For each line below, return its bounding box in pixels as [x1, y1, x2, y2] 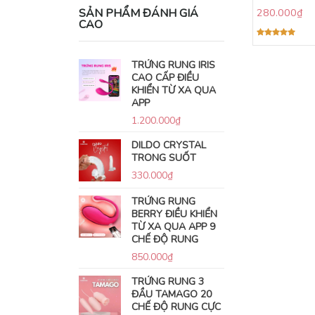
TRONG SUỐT [131, 151, 196, 165]
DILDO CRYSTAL [131, 139, 206, 152]
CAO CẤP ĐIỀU [131, 71, 199, 84]
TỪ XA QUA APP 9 [131, 220, 215, 233]
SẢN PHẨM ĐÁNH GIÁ [79, 6, 198, 21]
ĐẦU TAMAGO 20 [131, 288, 212, 301]
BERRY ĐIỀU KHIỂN [131, 207, 217, 221]
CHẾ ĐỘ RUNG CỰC [131, 300, 221, 314]
